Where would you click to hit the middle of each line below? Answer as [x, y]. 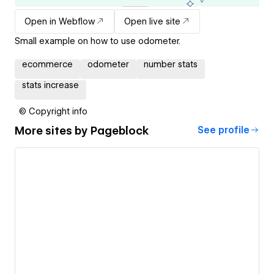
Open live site [152, 22]
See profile [224, 131]
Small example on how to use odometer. [98, 41]
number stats [171, 65]
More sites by [53, 130]
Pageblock [120, 130]
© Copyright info [53, 112]
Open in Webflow [60, 22]
